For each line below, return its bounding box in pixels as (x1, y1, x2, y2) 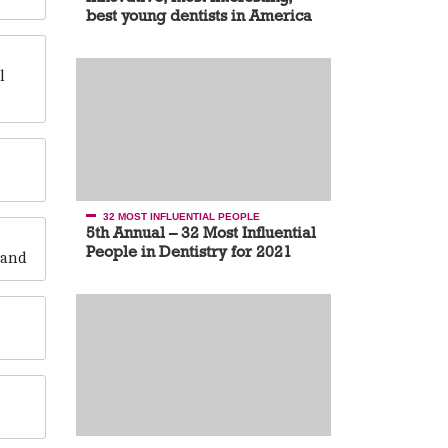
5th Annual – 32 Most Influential (86, 222, 316, 242)
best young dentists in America (86, 5, 312, 25)
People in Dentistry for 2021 (86, 241, 292, 261)
